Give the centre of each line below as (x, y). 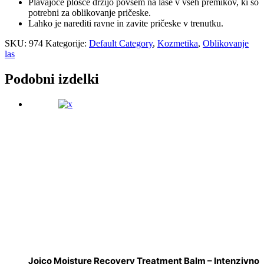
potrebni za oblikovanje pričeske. (90, 12)
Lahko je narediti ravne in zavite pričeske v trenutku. (126, 23)
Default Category (121, 43)
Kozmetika (178, 43)
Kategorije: (67, 43)
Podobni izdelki (52, 79)
